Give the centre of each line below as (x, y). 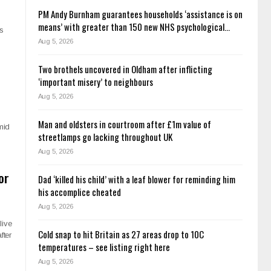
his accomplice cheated (79, 192)
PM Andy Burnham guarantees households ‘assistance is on (140, 14)
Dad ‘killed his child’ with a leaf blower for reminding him (136, 179)
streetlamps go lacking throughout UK (105, 137)
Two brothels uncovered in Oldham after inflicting (125, 69)
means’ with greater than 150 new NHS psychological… (134, 27)
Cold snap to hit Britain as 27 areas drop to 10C (121, 234)
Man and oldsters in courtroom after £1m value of (124, 124)
